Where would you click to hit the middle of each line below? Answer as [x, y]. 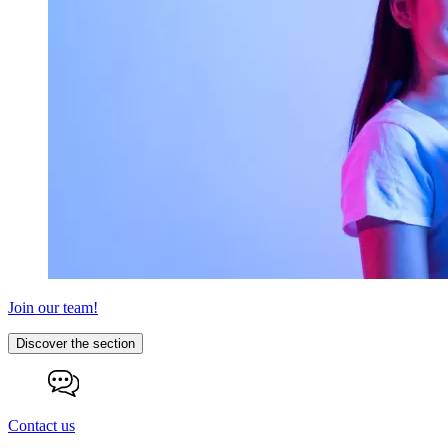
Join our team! [53, 307]
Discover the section [75, 343]
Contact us [41, 425]
